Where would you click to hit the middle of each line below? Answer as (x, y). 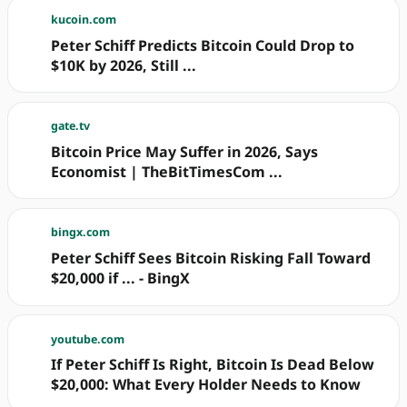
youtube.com (88, 339)
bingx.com (81, 233)
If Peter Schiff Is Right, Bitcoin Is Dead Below (213, 365)
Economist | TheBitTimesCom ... (167, 172)
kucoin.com (84, 20)
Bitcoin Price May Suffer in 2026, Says (185, 152)
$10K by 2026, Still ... (124, 65)
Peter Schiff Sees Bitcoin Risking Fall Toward (211, 258)
